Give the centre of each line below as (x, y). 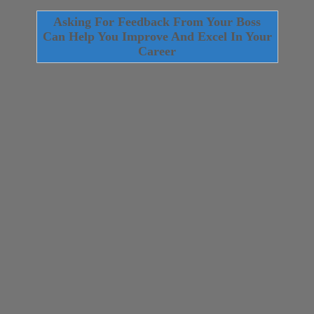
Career (157, 52)
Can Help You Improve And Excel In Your (158, 37)
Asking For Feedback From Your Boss (157, 22)
